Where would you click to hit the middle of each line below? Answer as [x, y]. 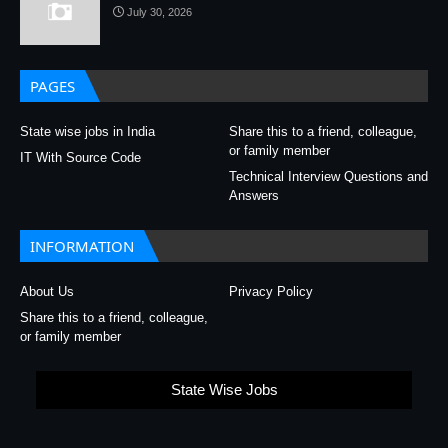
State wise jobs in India [87, 131]
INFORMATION [82, 246]
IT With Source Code [80, 157]
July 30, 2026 [159, 12]
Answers [254, 195]
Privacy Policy [271, 291]
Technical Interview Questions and [328, 176]
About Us [47, 291]
